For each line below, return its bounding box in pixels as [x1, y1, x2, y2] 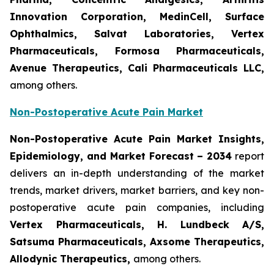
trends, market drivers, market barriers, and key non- [10, 184, 264, 197]
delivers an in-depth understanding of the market [10, 167, 264, 180]
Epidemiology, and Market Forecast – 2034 [10, 150, 232, 163]
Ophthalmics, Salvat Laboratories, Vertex [10, 28, 264, 40]
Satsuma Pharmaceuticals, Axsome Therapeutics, [10, 235, 264, 248]
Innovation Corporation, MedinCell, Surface [10, 10, 264, 23]
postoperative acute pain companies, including [10, 201, 264, 214]
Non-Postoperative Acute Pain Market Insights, [10, 133, 264, 146]
